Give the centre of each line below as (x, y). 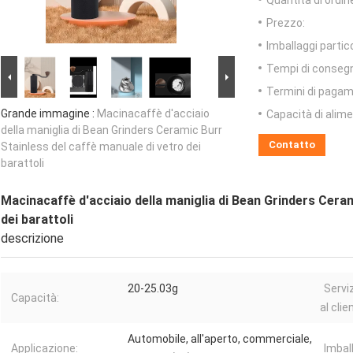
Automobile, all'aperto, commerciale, (220, 339)
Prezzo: (286, 23)
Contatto (292, 145)
